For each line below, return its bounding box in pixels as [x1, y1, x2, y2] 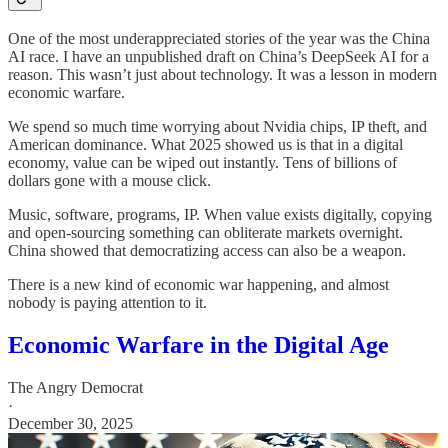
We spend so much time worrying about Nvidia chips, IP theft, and [8, 117, 427, 135]
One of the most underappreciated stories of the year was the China [8, 29, 430, 47]
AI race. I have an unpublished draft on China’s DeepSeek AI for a [8, 47, 429, 65]
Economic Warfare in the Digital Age [8, 331, 389, 358]
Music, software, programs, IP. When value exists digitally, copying [8, 205, 432, 223]
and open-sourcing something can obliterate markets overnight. [8, 223, 403, 241]
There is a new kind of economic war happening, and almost [8, 275, 389, 293]
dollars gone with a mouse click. [8, 171, 211, 189]
